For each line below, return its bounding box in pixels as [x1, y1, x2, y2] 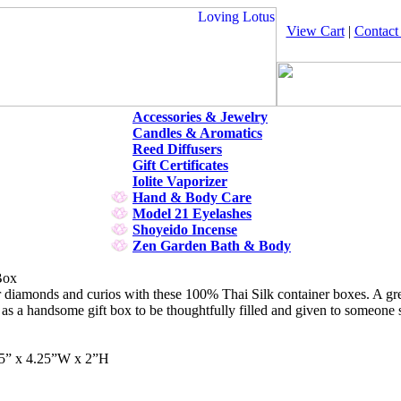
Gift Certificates [132, 158, 228, 173]
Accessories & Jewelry [132, 109, 268, 124]
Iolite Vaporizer [132, 174, 227, 189]
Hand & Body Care [132, 190, 252, 205]
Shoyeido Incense [132, 222, 237, 237]
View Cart [286, 23, 345, 38]
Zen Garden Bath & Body [132, 238, 291, 253]
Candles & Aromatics [132, 125, 262, 141]
